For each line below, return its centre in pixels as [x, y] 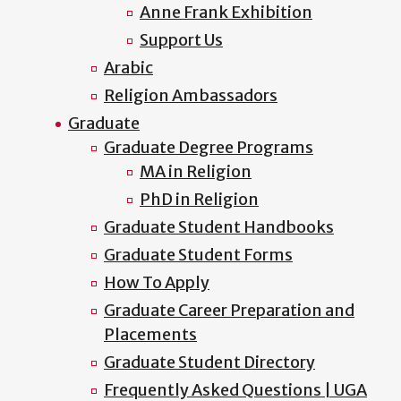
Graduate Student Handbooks [219, 227]
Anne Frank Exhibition [226, 13]
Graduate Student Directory [209, 363]
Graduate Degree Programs [209, 148]
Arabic [128, 68]
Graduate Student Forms [198, 255]
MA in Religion [196, 172]
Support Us [181, 40]
